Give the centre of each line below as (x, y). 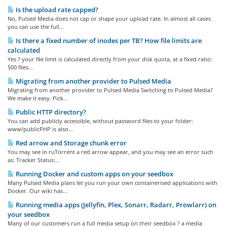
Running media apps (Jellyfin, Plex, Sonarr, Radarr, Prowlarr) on (115, 205)
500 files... (20, 67)
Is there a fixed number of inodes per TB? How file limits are (108, 41)
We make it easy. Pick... (38, 98)
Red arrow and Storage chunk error (70, 143)
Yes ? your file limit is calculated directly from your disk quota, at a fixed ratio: (110, 59)
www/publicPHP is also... (40, 129)
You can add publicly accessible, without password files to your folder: (100, 121)
